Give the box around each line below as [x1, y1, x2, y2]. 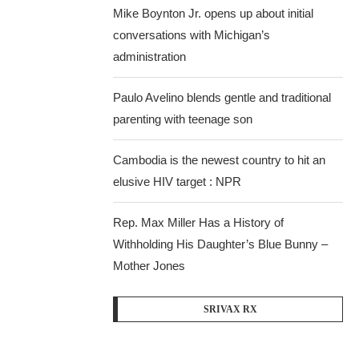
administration [113, 50, 187, 63]
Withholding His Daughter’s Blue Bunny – [113, 237, 329, 251]
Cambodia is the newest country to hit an [113, 153, 326, 167]
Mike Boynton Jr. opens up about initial [113, 6, 314, 20]
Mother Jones [113, 259, 186, 272]
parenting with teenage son [113, 112, 253, 126]
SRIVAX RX [203, 304, 257, 315]
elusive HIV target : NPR [113, 175, 242, 188]
